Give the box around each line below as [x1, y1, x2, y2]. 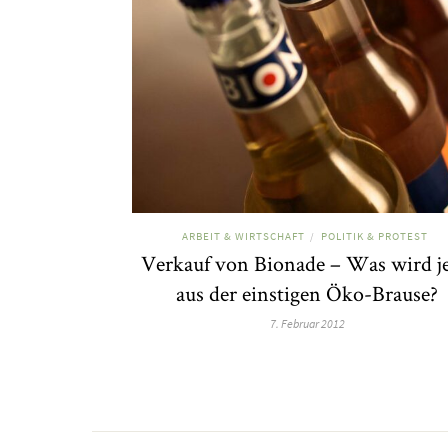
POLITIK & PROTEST [320, 228, 428, 243]
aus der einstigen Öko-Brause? [176, 278, 438, 307]
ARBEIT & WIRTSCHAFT [181, 228, 305, 243]
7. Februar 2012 [269, 315, 345, 331]
